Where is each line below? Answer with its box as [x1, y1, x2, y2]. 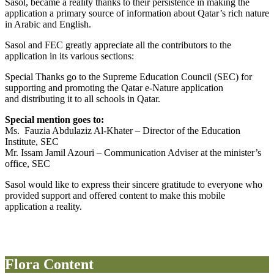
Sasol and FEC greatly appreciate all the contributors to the [5, 39, 231, 50]
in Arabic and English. [5, 18, 91, 29]
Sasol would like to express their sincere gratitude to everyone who [5, 179, 262, 190]
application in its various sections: [5, 50, 134, 61]
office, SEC [5, 158, 50, 169]
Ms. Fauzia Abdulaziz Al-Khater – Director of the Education [5, 125, 240, 136]
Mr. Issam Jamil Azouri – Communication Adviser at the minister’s [5, 147, 261, 158]
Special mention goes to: [5, 114, 104, 125]
